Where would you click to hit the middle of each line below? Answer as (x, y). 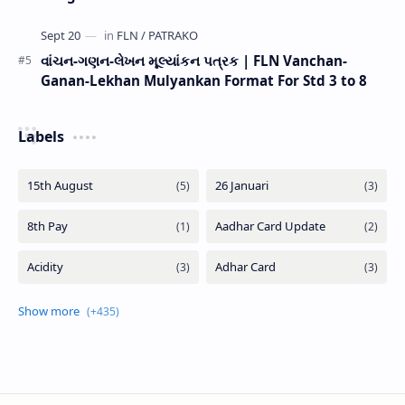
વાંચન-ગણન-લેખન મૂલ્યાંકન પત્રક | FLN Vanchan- (194, 60)
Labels (41, 136)
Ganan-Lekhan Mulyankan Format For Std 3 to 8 (204, 80)
